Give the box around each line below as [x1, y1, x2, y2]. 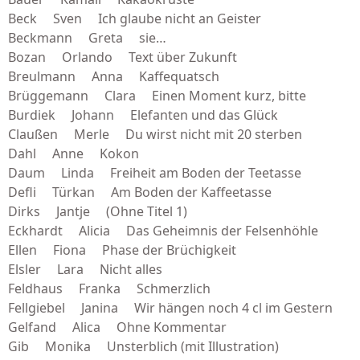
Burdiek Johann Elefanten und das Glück [8, 106, 278, 124]
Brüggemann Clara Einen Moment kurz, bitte [8, 87, 306, 104]
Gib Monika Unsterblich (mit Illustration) [8, 337, 279, 355]
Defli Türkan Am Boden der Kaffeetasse [8, 183, 272, 201]
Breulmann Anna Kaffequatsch [8, 67, 219, 85]
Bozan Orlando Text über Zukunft [8, 48, 237, 66]
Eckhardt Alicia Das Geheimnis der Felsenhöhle [8, 222, 318, 239]
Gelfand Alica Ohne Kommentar [8, 318, 227, 336]
